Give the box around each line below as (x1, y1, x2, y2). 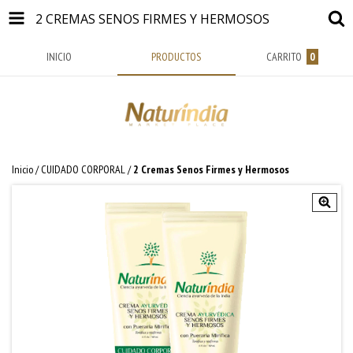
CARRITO (266, 50, 302, 64)
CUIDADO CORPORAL (41, 162, 125, 176)
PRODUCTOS (151, 50, 202, 64)
